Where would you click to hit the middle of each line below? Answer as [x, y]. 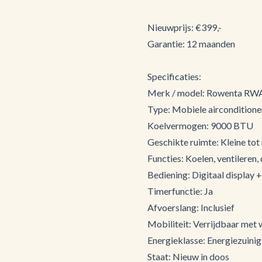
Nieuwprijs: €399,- [185, 27]
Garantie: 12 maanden [192, 44]
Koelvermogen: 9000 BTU [200, 125]
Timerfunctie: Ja [180, 191]
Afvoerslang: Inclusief [191, 207]
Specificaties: [174, 76]
